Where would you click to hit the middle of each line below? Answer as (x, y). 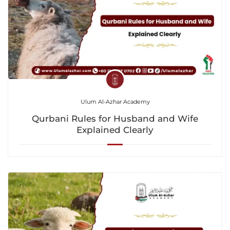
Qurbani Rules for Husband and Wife (115, 119)
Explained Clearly (115, 130)
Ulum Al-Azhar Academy (115, 102)
